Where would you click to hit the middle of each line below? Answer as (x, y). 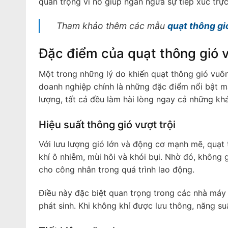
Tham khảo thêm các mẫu (112, 25)
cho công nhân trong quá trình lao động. (116, 170)
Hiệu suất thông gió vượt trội (107, 125)
